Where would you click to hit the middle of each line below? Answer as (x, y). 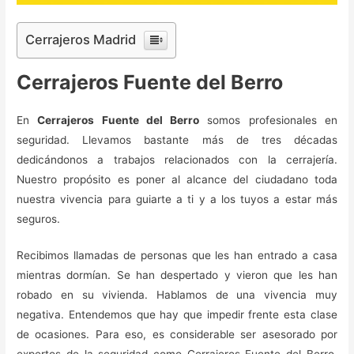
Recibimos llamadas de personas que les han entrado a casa (177, 256)
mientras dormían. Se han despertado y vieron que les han (177, 275)
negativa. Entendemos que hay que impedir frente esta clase (177, 315)
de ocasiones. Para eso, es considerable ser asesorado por (177, 335)
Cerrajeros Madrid (81, 39)
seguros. (39, 218)
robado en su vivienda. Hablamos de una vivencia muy (177, 295)
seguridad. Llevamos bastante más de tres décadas (177, 139)
